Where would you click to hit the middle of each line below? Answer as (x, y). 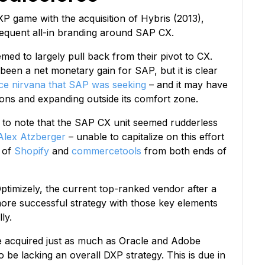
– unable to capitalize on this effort (145, 136)
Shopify (32, 151)
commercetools (106, 151)
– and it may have (187, 84)
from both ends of (184, 151)
